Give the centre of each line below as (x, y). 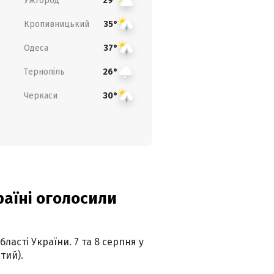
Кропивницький (56, 24)
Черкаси (40, 95)
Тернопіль (44, 72)
